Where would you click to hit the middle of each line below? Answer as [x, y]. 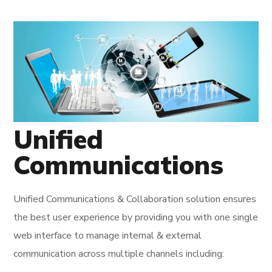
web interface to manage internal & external [108, 236]
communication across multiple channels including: [119, 254]
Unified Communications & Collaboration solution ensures [135, 199]
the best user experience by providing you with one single [136, 218]
